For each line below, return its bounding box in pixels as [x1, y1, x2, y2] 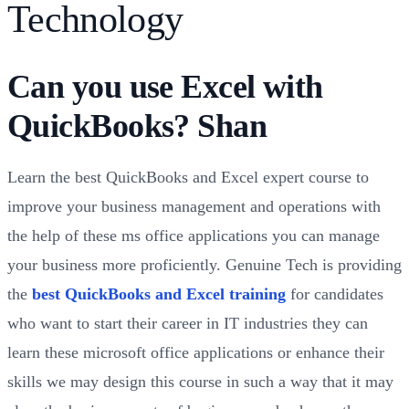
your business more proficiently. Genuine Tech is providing [7, 256, 402, 275]
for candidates [286, 285, 383, 304]
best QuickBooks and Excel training [32, 285, 286, 304]
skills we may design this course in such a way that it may [7, 372, 393, 392]
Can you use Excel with [7, 68, 323, 106]
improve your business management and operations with [7, 197, 381, 216]
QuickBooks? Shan [7, 108, 267, 145]
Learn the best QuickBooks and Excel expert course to [7, 168, 369, 187]
